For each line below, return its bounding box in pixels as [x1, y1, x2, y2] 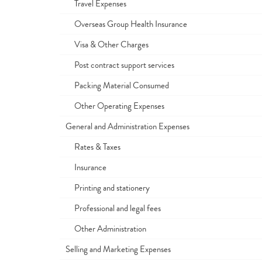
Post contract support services [65, 58, 174, 71]
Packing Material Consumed [65, 79, 169, 92]
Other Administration [65, 222, 146, 235]
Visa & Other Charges [65, 38, 149, 51]
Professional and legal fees [65, 202, 161, 215]
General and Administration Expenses [65, 120, 189, 133]
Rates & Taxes [65, 140, 120, 153]
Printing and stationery [65, 181, 150, 194]
